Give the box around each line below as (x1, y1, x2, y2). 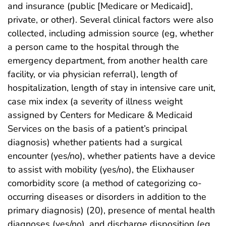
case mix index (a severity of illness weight (8, 95, 183, 107)
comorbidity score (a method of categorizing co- (8, 177, 202, 189)
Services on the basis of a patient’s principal (8, 122, 187, 135)
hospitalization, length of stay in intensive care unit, (8, 81, 215, 94)
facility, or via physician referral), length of (8, 68, 178, 80)
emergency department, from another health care (8, 54, 208, 67)
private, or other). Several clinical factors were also (8, 13, 213, 26)
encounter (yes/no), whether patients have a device (8, 149, 215, 162)
